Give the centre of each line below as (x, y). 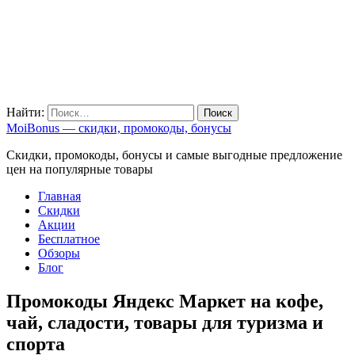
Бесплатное (69, 239)
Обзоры (59, 253)
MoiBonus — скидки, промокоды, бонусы (119, 128)
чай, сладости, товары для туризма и (165, 322)
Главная (59, 196)
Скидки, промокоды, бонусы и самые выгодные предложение (174, 155)
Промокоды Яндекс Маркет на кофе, (165, 301)
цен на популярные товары (80, 169)
